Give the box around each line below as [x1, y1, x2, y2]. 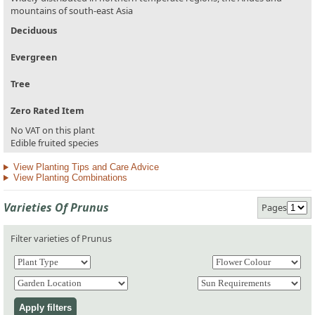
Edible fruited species [11, 136, 98, 150]
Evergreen [11, 51, 57, 64]
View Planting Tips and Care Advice [13, 162, 159, 173]
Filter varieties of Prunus [11, 231, 112, 245]
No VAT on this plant [11, 124, 95, 137]
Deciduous [11, 24, 57, 37]
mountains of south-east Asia [11, 4, 133, 18]
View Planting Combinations [13, 172, 127, 184]
